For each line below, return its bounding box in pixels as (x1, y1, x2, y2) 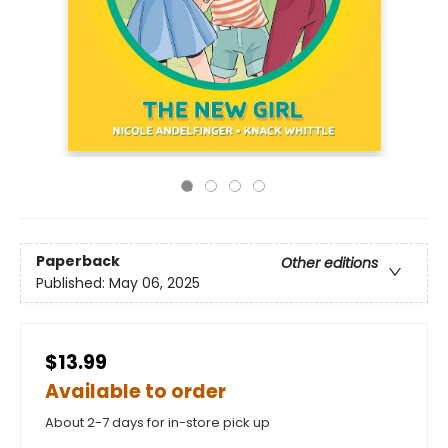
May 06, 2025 (109, 273, 200, 294)
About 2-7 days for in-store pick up (45, 413, 270, 432)
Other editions (281, 253, 378, 274)
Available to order (45, 378, 226, 405)
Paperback (36, 251, 120, 272)
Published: (36, 273, 109, 294)
